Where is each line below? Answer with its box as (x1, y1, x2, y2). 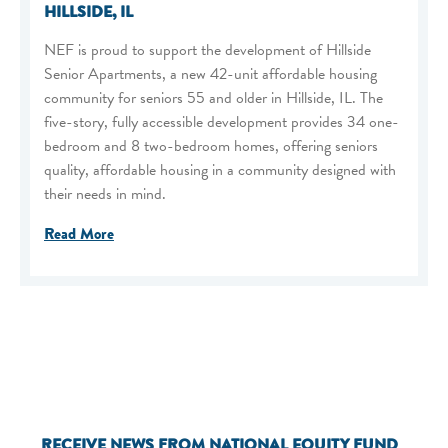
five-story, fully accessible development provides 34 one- (44, 110, 399, 135)
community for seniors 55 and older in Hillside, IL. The (44, 86, 383, 111)
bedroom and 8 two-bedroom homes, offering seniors (44, 134, 378, 159)
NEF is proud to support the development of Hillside (44, 38, 371, 63)
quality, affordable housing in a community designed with (44, 158, 396, 183)
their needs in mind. (44, 182, 170, 207)
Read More (44, 222, 114, 247)
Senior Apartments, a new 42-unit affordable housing (44, 62, 377, 87)
